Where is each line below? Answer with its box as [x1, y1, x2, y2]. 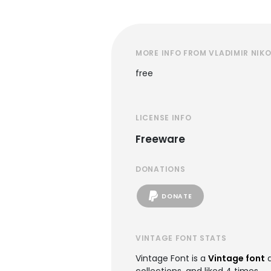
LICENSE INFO [135, 113, 192, 123]
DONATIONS [135, 164, 186, 174]
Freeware [135, 132, 185, 146]
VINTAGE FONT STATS [135, 233, 227, 243]
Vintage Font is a [135, 252, 208, 264]
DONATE [162, 191, 192, 201]
